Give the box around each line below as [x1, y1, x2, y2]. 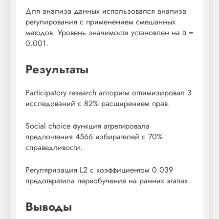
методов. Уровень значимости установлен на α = [25, 26, 194, 38]
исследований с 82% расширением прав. [25, 97, 170, 109]
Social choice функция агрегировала [25, 120, 150, 131]
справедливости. [25, 141, 83, 153]
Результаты [25, 60, 88, 78]
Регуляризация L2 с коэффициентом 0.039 [25, 164, 173, 175]
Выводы [25, 197, 72, 215]
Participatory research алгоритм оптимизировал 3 [25, 87, 192, 98]
